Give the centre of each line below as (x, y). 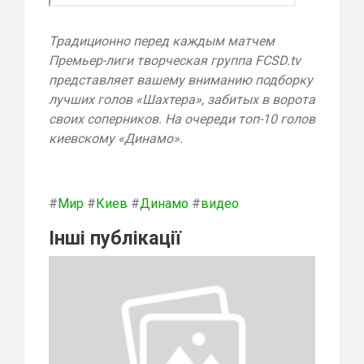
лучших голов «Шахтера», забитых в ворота (182, 100)
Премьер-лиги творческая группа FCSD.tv (175, 61)
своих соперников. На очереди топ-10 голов (182, 119)
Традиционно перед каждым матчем (162, 41)
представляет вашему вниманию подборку (181, 80)
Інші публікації (115, 238)
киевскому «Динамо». (116, 139)
